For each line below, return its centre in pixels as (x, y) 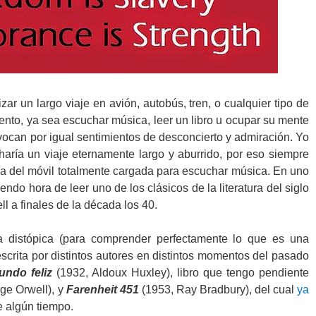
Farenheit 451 (102, 290)
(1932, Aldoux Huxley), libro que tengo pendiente (180, 273)
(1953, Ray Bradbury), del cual (218, 290)
